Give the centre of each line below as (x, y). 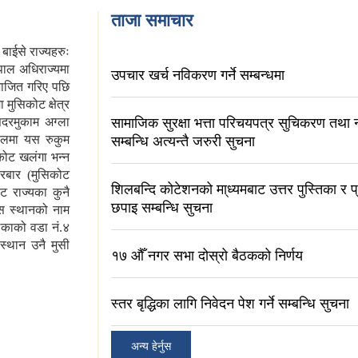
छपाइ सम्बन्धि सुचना (162, 208)
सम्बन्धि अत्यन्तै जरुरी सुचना (183, 142)
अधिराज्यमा (45, 70)
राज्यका (30, 193)
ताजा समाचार (152, 21)
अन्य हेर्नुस (151, 346)
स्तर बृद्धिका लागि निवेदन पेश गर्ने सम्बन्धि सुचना (230, 304)
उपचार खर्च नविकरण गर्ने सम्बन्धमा (198, 76)
